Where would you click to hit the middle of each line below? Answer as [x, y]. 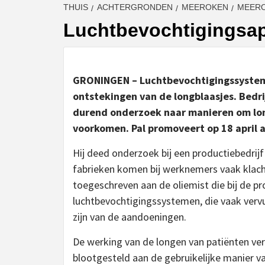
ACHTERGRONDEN [135, 7]
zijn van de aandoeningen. [130, 216]
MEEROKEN [205, 7]
